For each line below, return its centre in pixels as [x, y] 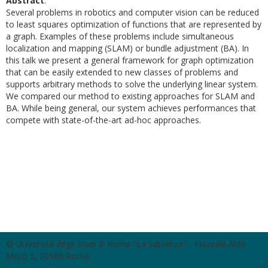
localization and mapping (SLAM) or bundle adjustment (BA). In [127, 48]
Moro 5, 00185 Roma [48, 256]
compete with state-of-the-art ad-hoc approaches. [103, 120]
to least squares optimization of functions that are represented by [134, 24]
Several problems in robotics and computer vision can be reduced [133, 12]
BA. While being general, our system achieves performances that [131, 108]
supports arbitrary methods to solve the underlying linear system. [132, 84]
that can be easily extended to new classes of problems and [122, 72]
